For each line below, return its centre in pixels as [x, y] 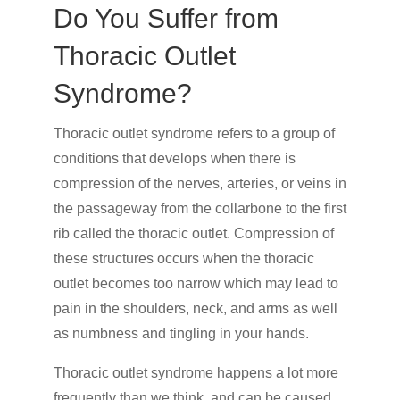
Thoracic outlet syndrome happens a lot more [196, 373]
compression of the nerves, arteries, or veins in [200, 184]
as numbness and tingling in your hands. [183, 334]
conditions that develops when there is [174, 159]
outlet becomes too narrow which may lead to [196, 284]
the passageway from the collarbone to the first [200, 209]
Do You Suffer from [166, 19]
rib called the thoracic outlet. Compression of [193, 234]
